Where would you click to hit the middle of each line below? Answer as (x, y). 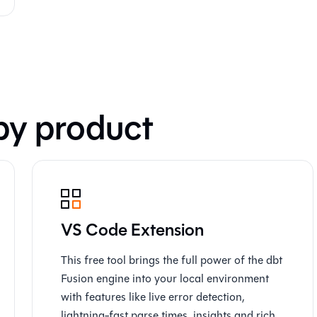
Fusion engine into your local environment (165, 278)
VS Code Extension (133, 230)
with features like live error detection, (153, 297)
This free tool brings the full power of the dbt (172, 260)
